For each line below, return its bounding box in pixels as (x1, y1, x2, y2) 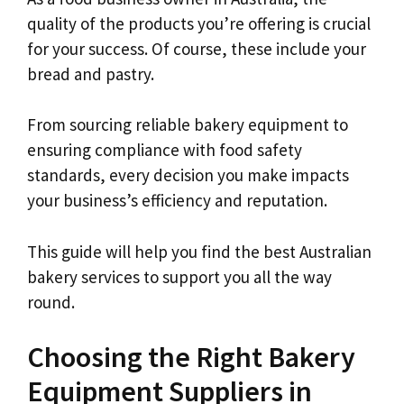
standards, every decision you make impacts (27, 164, 349, 186)
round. (27, 290, 75, 313)
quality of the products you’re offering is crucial (27, 12, 371, 34)
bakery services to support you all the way (27, 265, 332, 288)
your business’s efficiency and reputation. (27, 189, 327, 211)
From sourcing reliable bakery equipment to (27, 114, 348, 135)
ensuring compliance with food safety (27, 139, 302, 161)
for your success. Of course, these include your (27, 37, 366, 60)
